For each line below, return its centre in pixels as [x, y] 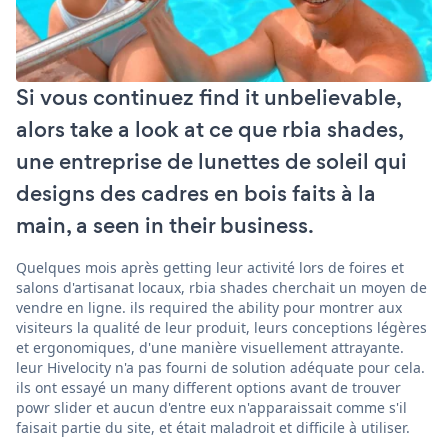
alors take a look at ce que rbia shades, [209, 129]
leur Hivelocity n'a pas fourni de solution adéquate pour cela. [220, 367]
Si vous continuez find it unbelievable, [208, 97]
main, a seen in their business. [165, 225]
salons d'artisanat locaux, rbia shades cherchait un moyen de [221, 287]
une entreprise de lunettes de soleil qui [211, 161]
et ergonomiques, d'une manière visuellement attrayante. [210, 347]
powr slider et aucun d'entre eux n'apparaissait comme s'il [211, 407]
